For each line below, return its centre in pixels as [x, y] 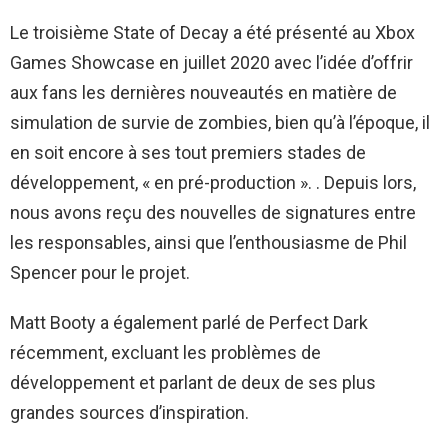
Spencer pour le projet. [100, 272]
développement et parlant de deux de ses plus [193, 382]
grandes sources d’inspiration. [129, 412]
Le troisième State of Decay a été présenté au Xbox [212, 32]
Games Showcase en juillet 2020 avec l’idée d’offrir [211, 62]
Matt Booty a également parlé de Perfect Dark [189, 322]
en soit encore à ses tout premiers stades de [188, 152]
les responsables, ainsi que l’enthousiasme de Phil [208, 242]
